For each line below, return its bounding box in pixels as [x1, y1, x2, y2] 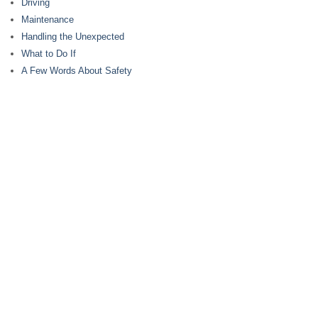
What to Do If [21, 48, 76, 59]
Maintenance [21, 14, 74, 25]
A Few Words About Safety [21, 65, 132, 76]
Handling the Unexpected [21, 31, 124, 42]
